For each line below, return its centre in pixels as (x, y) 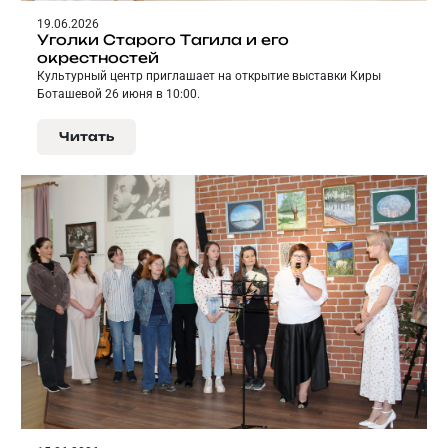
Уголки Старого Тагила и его (163, 40)
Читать (86, 137)
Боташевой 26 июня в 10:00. (118, 94)
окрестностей (98, 58)
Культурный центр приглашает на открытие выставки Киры (209, 76)
